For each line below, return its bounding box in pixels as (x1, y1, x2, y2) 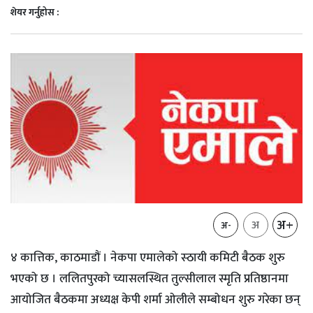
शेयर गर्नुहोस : (10, 4, 59, 20)
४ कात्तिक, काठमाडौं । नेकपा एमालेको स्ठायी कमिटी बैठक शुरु (10, 247, 285, 268)
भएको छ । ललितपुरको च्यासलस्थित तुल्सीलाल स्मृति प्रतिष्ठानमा (10, 268, 289, 289)
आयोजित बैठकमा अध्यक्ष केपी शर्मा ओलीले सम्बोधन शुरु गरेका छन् (10, 289, 300, 310)
